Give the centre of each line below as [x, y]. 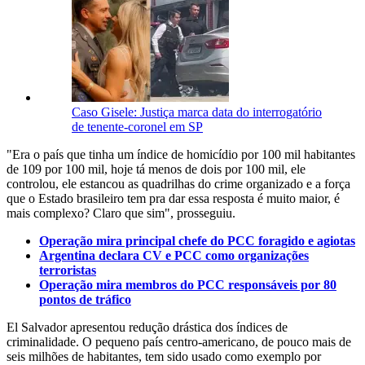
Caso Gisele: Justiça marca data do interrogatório [197, 112]
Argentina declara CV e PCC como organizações [174, 256]
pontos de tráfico [85, 300]
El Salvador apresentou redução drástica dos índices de [147, 328]
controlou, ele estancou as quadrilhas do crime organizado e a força [178, 184]
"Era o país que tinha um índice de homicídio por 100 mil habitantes [181, 155]
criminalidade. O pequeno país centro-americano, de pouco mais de [179, 342]
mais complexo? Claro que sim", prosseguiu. [121, 213]
